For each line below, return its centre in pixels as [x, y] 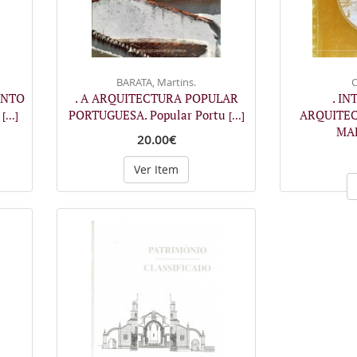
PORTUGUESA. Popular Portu [148, 115]
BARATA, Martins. [156, 82]
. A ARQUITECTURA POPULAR [156, 98]
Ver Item [156, 169]
